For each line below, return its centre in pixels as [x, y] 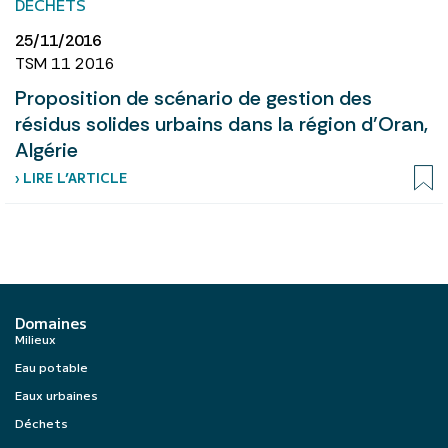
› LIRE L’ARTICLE [71, 177]
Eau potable [51, 366]
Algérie [46, 149]
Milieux [35, 338]
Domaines [51, 322]
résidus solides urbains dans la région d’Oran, [221, 123]
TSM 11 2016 [65, 63]
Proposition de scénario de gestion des [193, 97]
